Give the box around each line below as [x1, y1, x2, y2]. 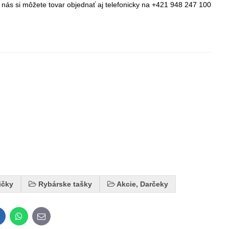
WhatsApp [18, 215, 56, 224]
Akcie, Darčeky [117, 180, 169, 188]
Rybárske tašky [38, 180, 93, 188]
